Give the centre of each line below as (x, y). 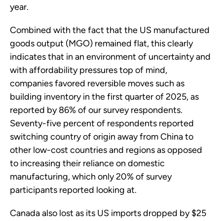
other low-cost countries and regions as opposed (106, 150)
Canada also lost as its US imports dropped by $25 (108, 213)
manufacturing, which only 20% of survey (91, 176)
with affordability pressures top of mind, (89, 70)
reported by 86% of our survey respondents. (96, 110)
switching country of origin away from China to (102, 136)
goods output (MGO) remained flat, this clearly (101, 43)
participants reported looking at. (73, 190)
